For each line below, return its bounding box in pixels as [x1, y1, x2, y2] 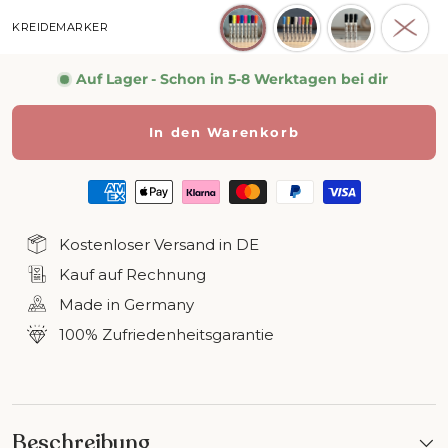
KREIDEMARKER [12, 19, 108, 34]
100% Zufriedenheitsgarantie [59, 324, 274, 344]
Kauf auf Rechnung [59, 264, 206, 284]
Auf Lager [76, 69, 148, 88]
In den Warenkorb [148, 123, 300, 140]
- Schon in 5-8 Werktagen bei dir [151, 69, 388, 88]
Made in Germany [59, 294, 194, 314]
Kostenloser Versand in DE [59, 234, 259, 254]
